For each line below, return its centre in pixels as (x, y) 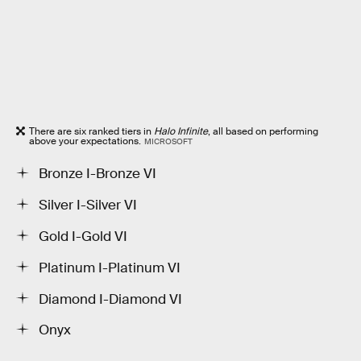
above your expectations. (85, 141)
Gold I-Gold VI (83, 237)
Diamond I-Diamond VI (110, 299)
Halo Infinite (181, 131)
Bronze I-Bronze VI (98, 174)
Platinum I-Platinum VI (110, 268)
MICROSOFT (168, 141)
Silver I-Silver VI (88, 205)
